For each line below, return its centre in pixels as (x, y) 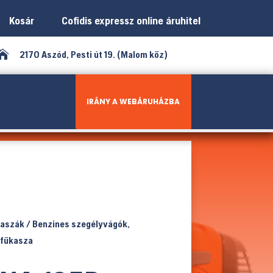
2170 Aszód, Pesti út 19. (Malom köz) (94, 54)
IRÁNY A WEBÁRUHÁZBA (133, 101)
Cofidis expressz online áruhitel (129, 20)
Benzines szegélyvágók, (81, 223)
